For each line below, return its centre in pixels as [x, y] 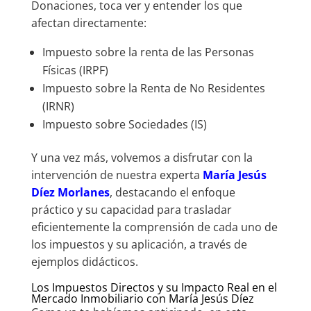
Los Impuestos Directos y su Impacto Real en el [154, 287]
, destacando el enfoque [172, 192]
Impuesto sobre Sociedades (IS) [124, 124]
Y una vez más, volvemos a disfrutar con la [142, 157]
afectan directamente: [89, 23]
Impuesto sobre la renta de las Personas [148, 52]
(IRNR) [58, 106]
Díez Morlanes [70, 192]
